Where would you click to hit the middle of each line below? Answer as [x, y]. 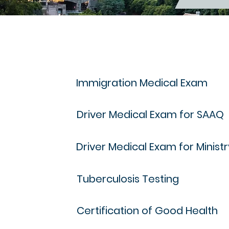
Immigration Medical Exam [142, 83]
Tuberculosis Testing [128, 179]
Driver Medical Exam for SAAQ [150, 114]
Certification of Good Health [147, 211]
